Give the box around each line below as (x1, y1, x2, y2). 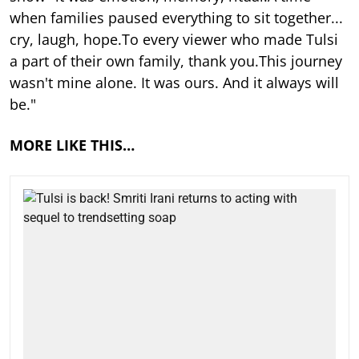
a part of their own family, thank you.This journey (10, 50, 342, 71)
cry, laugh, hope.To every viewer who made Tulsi (10, 29, 338, 49)
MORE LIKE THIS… (10, 135, 135, 155)
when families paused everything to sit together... (10, 7, 343, 27)
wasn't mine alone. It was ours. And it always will (10, 72, 339, 92)
